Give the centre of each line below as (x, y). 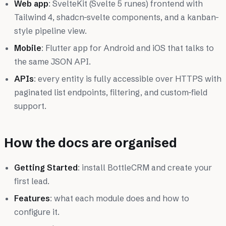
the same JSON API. (52, 62)
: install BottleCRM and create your (145, 168)
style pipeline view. (50, 31)
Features (32, 199)
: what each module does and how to (120, 199)
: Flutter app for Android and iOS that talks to (128, 48)
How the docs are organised (91, 143)
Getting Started (46, 168)
